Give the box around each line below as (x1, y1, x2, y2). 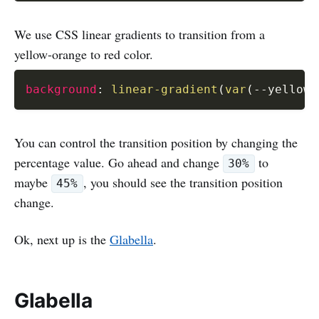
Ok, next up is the (14, 230, 110, 248)
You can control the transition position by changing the (14, 133, 298, 151)
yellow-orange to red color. (14, 45, 153, 63)
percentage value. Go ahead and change (14, 153, 223, 171)
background (26, 82, 97, 96)
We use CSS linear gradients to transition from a (14, 25, 265, 43)
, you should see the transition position (83, 173, 283, 191)
